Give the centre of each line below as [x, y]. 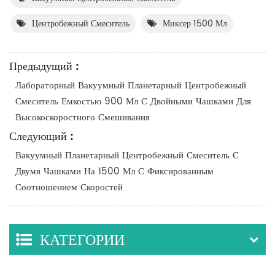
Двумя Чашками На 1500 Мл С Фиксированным [114, 171]
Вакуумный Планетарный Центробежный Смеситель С [127, 155]
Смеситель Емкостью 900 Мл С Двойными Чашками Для [133, 101]
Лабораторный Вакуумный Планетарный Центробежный [131, 85]
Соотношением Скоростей [69, 187]
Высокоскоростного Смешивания [83, 117]
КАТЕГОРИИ [82, 240]
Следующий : [41, 136]
